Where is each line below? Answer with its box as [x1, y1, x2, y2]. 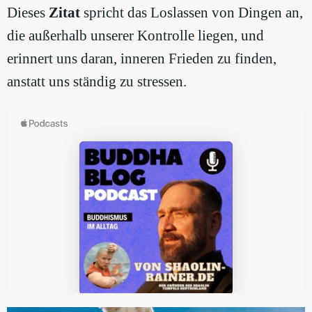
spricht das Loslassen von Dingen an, [80, 3, 303, 21]
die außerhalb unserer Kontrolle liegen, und [7, 26, 264, 44]
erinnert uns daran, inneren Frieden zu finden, [7, 49, 276, 67]
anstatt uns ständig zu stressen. [7, 72, 187, 90]
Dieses [7, 3, 49, 21]
